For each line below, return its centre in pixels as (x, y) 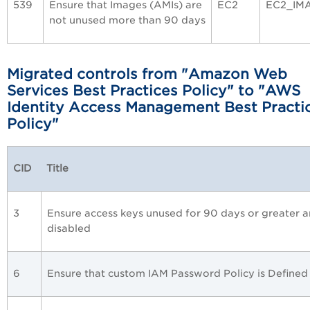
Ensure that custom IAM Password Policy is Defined (177, 274)
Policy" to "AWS (239, 91)
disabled (69, 229)
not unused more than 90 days (127, 20)
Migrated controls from (92, 74)
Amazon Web (238, 74)
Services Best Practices (92, 91)
